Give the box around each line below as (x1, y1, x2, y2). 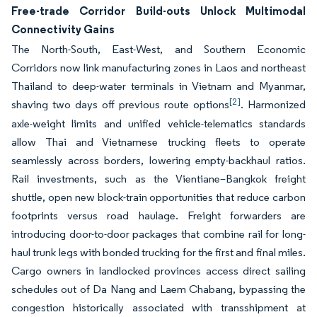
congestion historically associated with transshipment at (11, 301, 306, 314)
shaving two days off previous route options (11, 98, 229, 111)
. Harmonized (241, 98, 306, 111)
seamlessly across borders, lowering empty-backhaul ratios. (11, 154, 306, 167)
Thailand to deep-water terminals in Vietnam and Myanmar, (11, 79, 306, 93)
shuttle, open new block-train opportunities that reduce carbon (11, 190, 306, 204)
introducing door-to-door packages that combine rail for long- (11, 227, 306, 241)
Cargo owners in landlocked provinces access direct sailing (11, 264, 306, 277)
